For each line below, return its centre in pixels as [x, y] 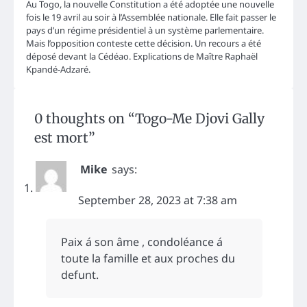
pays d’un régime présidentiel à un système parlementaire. [145, 30]
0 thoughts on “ [85, 119]
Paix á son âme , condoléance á [142, 242]
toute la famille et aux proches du [148, 259]
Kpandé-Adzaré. [58, 70]
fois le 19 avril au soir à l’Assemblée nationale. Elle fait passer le [151, 17]
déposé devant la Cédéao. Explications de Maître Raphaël [142, 57]
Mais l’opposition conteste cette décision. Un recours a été [144, 44]
